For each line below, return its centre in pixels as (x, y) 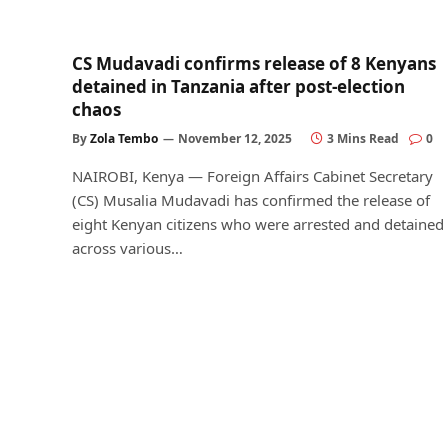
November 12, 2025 (235, 138)
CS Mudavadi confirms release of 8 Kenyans (254, 63)
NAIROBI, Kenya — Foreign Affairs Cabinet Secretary (252, 176)
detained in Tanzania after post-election (238, 86)
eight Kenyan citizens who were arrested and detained (258, 224)
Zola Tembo (124, 138)
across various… (127, 248)
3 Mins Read (363, 138)
